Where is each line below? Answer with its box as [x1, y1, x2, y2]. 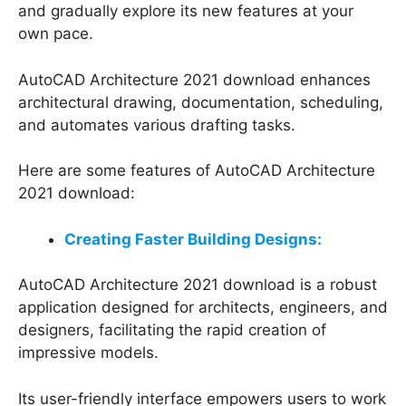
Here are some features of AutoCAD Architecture [18, 161, 375, 180]
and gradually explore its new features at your [18, 2, 353, 21]
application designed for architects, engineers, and [18, 298, 388, 317]
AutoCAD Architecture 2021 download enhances [18, 70, 371, 89]
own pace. [18, 24, 93, 43]
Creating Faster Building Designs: [64, 229, 322, 248]
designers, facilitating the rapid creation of [18, 321, 326, 340]
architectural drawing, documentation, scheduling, [18, 92, 383, 111]
